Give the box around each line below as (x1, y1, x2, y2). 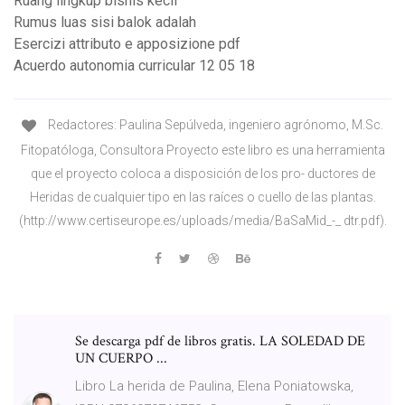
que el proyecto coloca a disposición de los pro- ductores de (30, 165, 375, 181)
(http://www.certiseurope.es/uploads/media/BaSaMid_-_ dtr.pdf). (18, 212, 387, 228)
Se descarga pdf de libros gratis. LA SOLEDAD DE (75, 331, 365, 351)
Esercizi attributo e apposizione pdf (14, 35, 240, 53)
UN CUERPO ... (75, 348, 167, 368)
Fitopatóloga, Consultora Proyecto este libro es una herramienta (20, 142, 385, 157)
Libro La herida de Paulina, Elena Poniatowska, (75, 377, 353, 394)
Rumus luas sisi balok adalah (14, 14, 196, 32)
